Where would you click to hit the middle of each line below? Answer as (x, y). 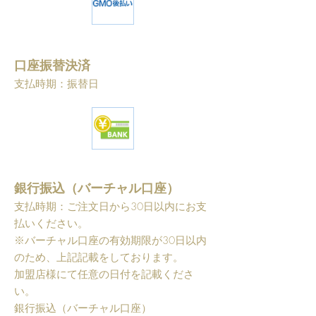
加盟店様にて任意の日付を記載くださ (104, 274)
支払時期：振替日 (56, 84)
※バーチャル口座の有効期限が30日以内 (110, 241)
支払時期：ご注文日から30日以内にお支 (110, 207)
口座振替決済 (52, 65)
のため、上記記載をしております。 (99, 257)
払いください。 (51, 224)
